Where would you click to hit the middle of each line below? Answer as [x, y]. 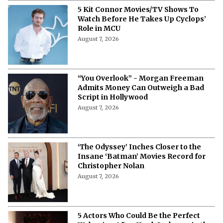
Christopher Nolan [111, 166]
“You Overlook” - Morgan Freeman [141, 78]
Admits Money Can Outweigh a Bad [141, 87]
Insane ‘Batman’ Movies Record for [142, 156]
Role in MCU [99, 28]
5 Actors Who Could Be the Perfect [139, 215]
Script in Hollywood [113, 97]
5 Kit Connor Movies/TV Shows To [138, 9]
